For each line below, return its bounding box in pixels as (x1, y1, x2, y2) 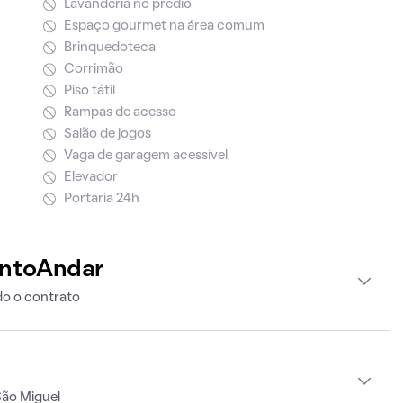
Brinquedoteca (63, 41, 156, 54)
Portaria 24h (63, 193, 139, 205)
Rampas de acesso (63, 106, 176, 119)
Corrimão (63, 63, 123, 76)
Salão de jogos (63, 128, 151, 140)
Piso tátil (63, 85, 115, 97)
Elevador (63, 171, 118, 184)
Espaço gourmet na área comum (63, 20, 264, 32)
